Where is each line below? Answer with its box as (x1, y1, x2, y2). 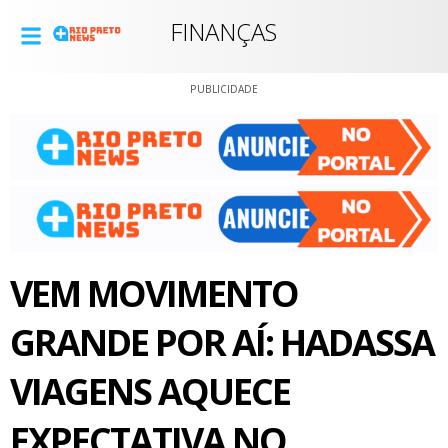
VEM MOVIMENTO (10, 268, 298, 318)
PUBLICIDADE (190, 82, 258, 96)
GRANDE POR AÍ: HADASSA (10, 317, 434, 367)
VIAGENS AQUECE (10, 366, 290, 416)
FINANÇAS (170, 15, 278, 48)
